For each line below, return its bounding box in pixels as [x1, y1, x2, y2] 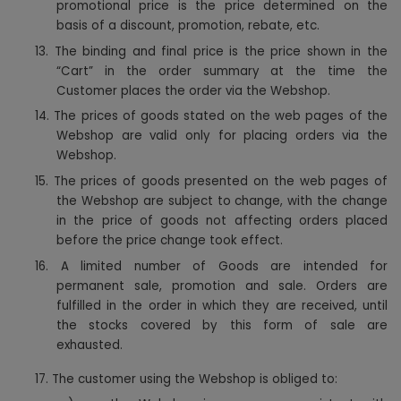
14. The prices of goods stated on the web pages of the [35, 107, 388, 125]
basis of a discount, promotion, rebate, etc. [56, 17, 320, 35]
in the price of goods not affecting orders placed [56, 212, 388, 230]
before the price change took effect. [56, 232, 283, 250]
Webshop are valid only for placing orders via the [56, 127, 388, 145]
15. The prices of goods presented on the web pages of [35, 173, 388, 191]
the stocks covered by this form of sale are [56, 316, 388, 334]
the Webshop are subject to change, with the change [56, 192, 388, 210]
